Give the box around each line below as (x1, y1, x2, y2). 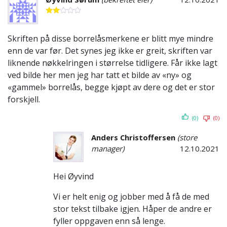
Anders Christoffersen (91, 132, 177, 143)
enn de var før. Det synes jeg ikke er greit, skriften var (8, 45, 212, 57)
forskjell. (8, 94, 40, 105)
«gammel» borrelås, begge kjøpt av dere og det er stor (8, 82, 215, 93)
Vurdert (46, 16, 67, 24)
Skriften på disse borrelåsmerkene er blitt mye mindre (8, 33, 213, 45)
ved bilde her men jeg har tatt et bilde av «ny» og (8, 69, 192, 81)
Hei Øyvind (53, 171, 94, 182)
